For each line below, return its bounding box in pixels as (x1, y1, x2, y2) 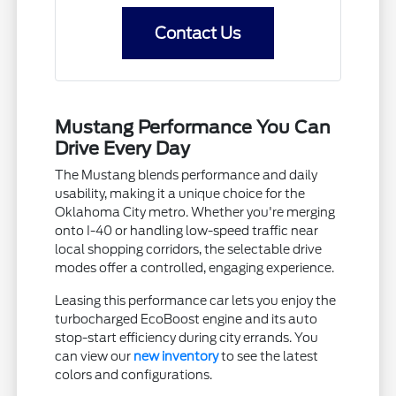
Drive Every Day (55, 138, 191, 160)
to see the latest (218, 349, 319, 364)
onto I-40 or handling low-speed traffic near (55, 224, 319, 239)
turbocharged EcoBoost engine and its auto (55, 312, 318, 327)
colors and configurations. (55, 368, 213, 383)
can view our (55, 349, 134, 364)
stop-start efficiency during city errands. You (55, 331, 319, 346)
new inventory (133, 349, 219, 364)
